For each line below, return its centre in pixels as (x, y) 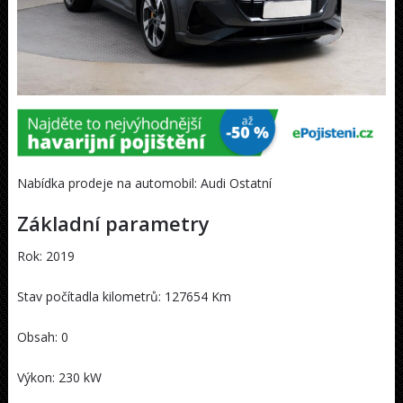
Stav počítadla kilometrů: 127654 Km (124, 297)
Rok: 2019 (45, 256)
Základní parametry (113, 224)
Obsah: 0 (42, 337)
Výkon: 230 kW (59, 378)
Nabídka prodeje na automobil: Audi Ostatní (144, 184)
